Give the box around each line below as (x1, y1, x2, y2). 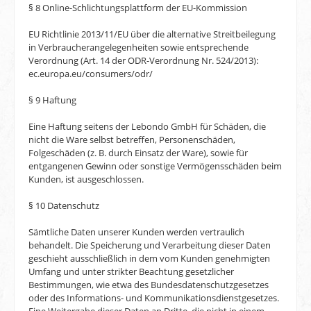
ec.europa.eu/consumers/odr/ (28, 67, 153, 81)
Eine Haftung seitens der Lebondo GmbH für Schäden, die (28, 120, 266, 133)
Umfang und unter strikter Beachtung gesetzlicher (28, 265, 234, 278)
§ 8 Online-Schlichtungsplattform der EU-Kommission (28, 1, 247, 15)
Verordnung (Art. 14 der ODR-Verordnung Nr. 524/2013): (28, 54, 258, 67)
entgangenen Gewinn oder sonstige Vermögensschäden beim (28, 160, 282, 173)
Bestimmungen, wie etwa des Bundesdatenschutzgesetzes (28, 278, 269, 292)
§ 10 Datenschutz (28, 199, 99, 212)
